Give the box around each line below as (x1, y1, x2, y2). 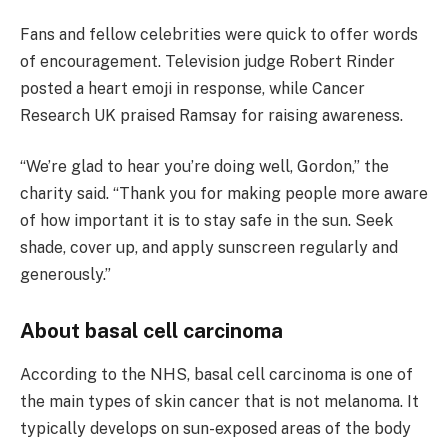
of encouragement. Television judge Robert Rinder (20, 51, 395, 71)
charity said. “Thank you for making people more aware (20, 184, 428, 204)
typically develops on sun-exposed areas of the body (20, 419, 411, 439)
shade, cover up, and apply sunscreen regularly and (20, 238, 398, 258)
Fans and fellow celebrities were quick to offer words (20, 24, 418, 44)
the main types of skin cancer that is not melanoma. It (20, 392, 419, 412)
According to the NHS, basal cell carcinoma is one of (20, 365, 413, 385)
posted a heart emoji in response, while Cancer (20, 78, 365, 98)
